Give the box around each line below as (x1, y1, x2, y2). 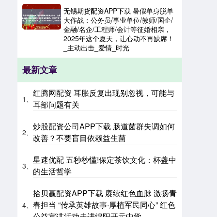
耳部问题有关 (33, 98, 79, 110)
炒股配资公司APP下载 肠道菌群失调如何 (33, 120, 175, 132)
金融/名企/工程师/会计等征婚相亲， (63, 24, 171, 34)
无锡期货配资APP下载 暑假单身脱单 (63, 5, 173, 15)
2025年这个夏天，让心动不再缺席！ (63, 33, 174, 43)
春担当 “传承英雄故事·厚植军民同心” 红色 (33, 199, 175, 210)
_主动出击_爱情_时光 (63, 42, 129, 52)
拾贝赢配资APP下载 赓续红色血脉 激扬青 (33, 187, 177, 199)
